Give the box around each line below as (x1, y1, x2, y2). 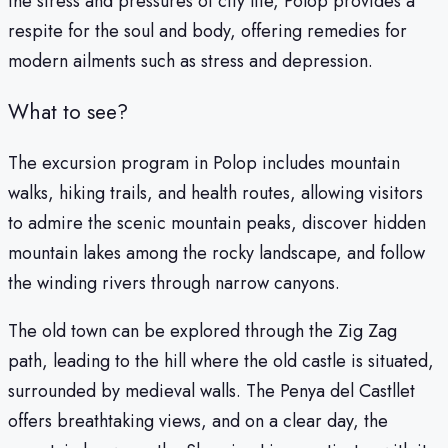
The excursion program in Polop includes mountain (8, 150, 400, 176)
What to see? (8, 95, 128, 127)
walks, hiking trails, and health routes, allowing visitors (8, 180, 423, 206)
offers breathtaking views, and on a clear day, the (8, 408, 388, 434)
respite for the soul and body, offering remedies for (8, 17, 407, 44)
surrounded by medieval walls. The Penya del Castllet (8, 378, 415, 404)
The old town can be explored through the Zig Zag (8, 318, 397, 344)
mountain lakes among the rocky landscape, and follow (8, 240, 425, 266)
